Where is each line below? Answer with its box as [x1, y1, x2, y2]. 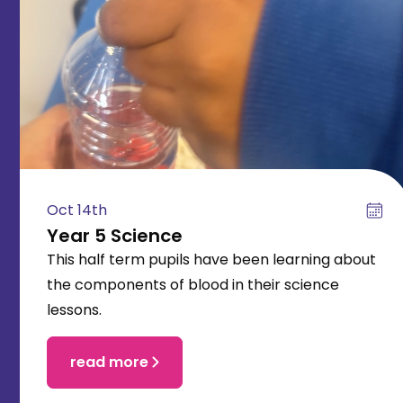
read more [70, 351, 148, 372]
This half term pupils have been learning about [47, 248, 376, 270]
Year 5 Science [47, 222, 183, 248]
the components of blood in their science [47, 273, 339, 295]
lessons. [47, 299, 102, 320]
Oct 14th [47, 199, 107, 220]
